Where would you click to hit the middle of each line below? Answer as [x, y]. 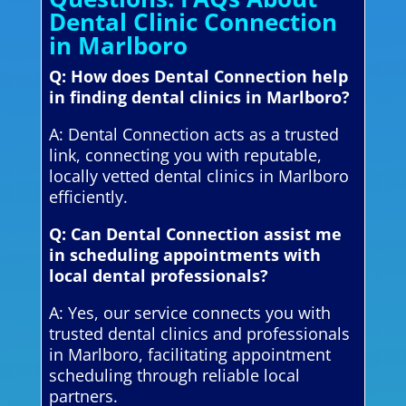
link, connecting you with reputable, [185, 155]
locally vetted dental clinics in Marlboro [198, 175]
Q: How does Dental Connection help [198, 76]
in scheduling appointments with [184, 254]
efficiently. [88, 196]
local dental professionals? [158, 275]
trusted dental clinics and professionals [199, 333]
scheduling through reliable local [174, 375]
